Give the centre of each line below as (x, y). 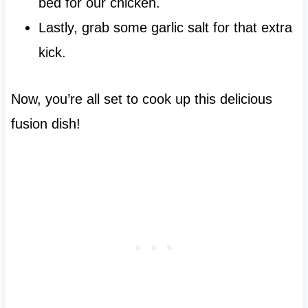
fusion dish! (45, 123)
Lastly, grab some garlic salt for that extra (165, 27)
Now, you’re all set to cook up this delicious (141, 99)
